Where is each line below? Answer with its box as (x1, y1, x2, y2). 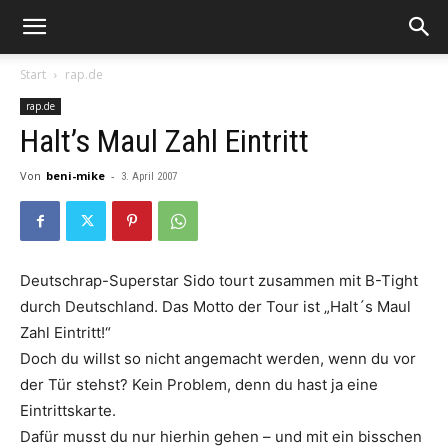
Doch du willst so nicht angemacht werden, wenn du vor (20, 349, 416, 368)
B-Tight (365, 271, 418, 290)
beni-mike (46, 168, 105, 183)
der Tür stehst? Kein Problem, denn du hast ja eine (20, 375, 378, 394)
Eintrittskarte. (20, 401, 116, 420)
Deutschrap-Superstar (20, 271, 183, 290)
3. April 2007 (121, 170, 177, 183)
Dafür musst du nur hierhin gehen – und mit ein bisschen (20, 427, 422, 446)
